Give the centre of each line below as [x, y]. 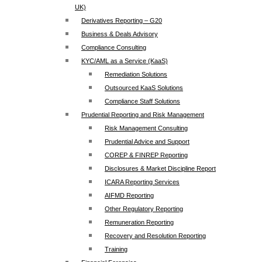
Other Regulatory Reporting [144, 209]
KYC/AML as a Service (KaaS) [125, 61]
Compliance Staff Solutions [142, 101]
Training [116, 249]
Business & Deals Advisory [120, 34]
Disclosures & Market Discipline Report [160, 168]
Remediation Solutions [136, 74]
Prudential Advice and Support [147, 142]
